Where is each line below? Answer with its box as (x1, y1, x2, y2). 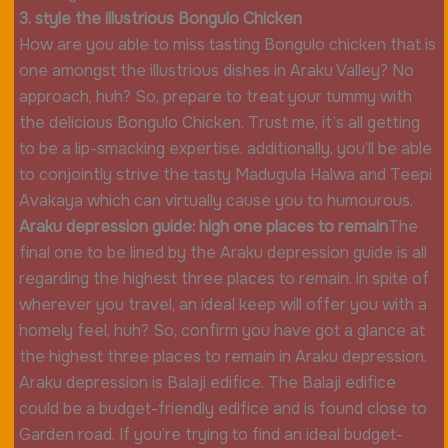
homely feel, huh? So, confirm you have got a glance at (18, 320, 425, 342)
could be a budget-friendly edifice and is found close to (18, 398, 427, 420)
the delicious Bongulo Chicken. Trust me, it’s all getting (18, 112, 420, 134)
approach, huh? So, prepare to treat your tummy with (18, 86, 412, 108)
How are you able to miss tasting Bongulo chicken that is (18, 34, 436, 56)
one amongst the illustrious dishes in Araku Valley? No (18, 60, 414, 82)
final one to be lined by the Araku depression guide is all (18, 242, 427, 264)
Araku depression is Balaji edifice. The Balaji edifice (18, 372, 396, 394)
